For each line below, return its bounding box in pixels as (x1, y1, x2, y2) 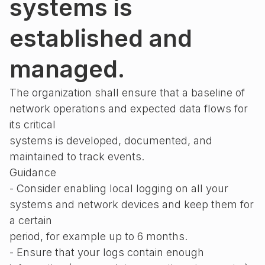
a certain (9, 214, 52, 227)
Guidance (9, 166, 56, 179)
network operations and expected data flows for (9, 102, 248, 115)
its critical (9, 118, 56, 131)
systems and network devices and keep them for (9, 198, 254, 211)
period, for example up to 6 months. (9, 230, 188, 243)
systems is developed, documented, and (9, 134, 212, 147)
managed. (9, 54, 125, 83)
